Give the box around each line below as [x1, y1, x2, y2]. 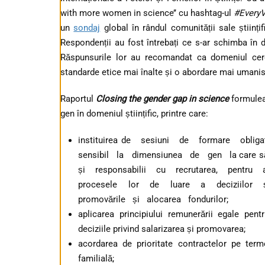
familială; [78, 253, 114, 264]
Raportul [60, 93, 96, 104]
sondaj [73, 22, 101, 33]
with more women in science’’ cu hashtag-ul [60, 7, 234, 18]
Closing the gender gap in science [96, 93, 230, 104]
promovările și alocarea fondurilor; [78, 193, 228, 205]
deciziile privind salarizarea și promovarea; [78, 223, 245, 234]
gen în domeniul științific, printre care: [60, 108, 208, 119]
